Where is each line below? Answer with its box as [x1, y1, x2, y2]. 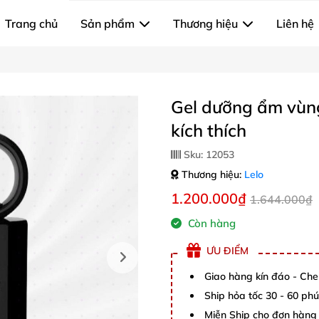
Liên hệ [276, 16, 314, 31]
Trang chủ [5, 16, 58, 31]
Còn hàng [185, 216, 236, 230]
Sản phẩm [80, 16, 135, 31]
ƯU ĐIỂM [206, 244, 249, 257]
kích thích [171, 120, 246, 141]
